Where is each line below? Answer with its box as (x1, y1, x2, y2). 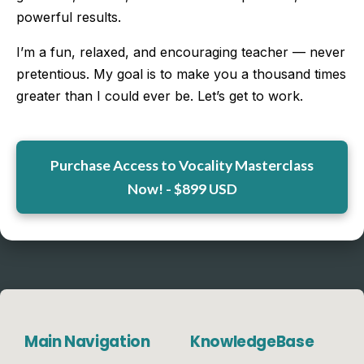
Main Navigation (24, 330, 150, 353)
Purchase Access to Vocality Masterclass (50, 156, 314, 174)
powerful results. (16, 8, 121, 25)
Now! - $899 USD (127, 180, 237, 197)
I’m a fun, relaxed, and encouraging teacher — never (16, 43, 345, 60)
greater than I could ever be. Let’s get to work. (16, 87, 303, 104)
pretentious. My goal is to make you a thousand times (16, 65, 346, 82)
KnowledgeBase (190, 330, 314, 353)
